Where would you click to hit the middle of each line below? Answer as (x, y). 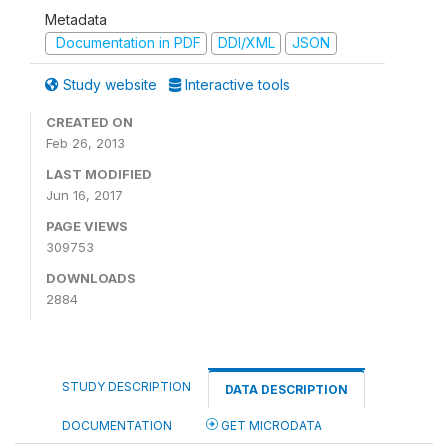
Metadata (76, 19)
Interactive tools (235, 84)
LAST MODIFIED (99, 173)
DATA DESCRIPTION (286, 389)
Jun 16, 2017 (84, 194)
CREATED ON (89, 121)
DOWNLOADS (91, 277)
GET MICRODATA (270, 425)
